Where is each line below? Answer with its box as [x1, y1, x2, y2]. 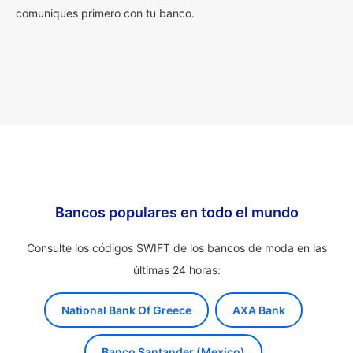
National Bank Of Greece [61, 303, 191, 317]
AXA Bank [232, 303, 285, 317]
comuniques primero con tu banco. [16, 6, 195, 20]
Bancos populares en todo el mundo [54, 204, 299, 221]
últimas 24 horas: [132, 263, 221, 277]
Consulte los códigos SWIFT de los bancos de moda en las [26, 241, 327, 255]
